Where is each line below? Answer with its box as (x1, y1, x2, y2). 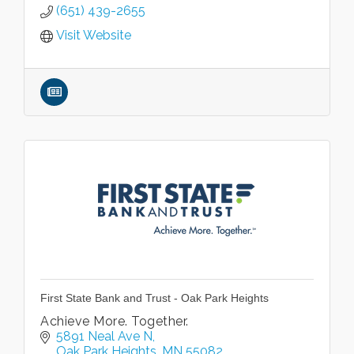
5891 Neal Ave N (56, 329, 153, 344)
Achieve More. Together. (40, 314, 189, 329)
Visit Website (56, 28, 131, 43)
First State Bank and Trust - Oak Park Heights (40, 292, 269, 304)
